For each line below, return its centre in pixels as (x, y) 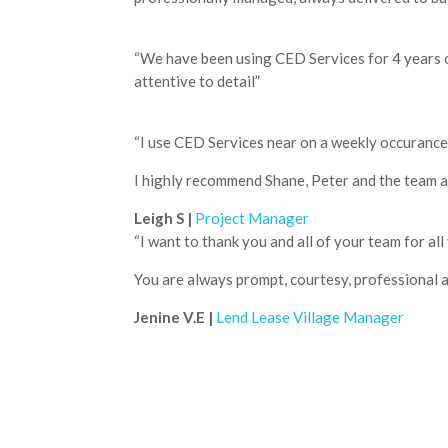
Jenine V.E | (175, 317)
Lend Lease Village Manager (310, 317)
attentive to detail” (197, 81)
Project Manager (252, 218)
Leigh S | (165, 218)
